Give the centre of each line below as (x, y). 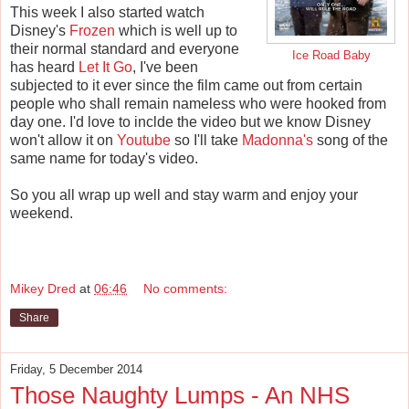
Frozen (92, 30)
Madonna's (278, 140)
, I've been (165, 67)
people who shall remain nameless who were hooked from (198, 103)
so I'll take (206, 140)
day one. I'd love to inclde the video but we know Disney (190, 121)
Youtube (144, 140)
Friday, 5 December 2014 (76, 370)
